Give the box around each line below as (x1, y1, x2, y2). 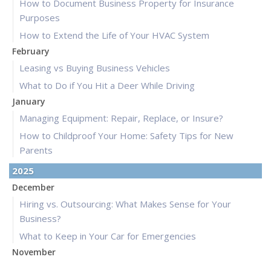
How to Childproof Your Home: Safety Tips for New (19, 129, 233, 142)
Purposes (19, 11, 60, 24)
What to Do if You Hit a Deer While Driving (19, 79, 195, 92)
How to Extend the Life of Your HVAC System (19, 29, 209, 42)
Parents (19, 144, 53, 157)
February (12, 45, 50, 57)
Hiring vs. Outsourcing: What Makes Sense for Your (19, 198, 231, 211)
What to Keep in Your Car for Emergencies (19, 230, 196, 243)
